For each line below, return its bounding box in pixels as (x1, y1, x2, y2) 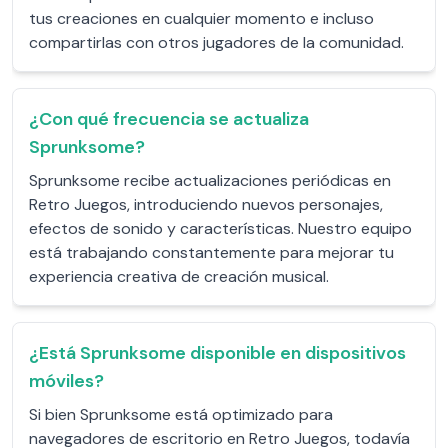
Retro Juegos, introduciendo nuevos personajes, (29, 194, 383, 215)
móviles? (29, 369, 104, 393)
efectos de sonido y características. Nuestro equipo (29, 218, 412, 239)
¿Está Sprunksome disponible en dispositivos (29, 341, 406, 365)
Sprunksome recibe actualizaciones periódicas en (29, 170, 391, 191)
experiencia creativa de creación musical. (29, 266, 329, 287)
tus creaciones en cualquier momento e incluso (29, 8, 374, 29)
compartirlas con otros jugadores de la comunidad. (29, 32, 404, 53)
